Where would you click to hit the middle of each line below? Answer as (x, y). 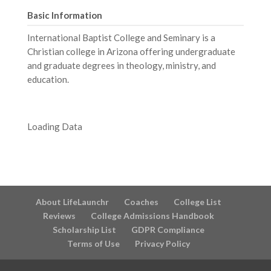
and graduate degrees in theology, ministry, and (121, 65)
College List (198, 201)
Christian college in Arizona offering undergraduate (131, 51)
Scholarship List (85, 229)
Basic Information (64, 15)
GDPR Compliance (168, 229)
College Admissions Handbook (153, 215)
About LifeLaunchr (73, 201)
